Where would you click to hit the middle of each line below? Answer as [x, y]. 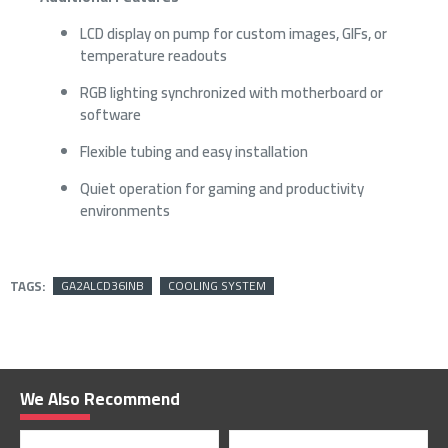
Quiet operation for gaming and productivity [222, 188]
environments [125, 210]
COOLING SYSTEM [217, 286]
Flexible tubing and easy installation [194, 151]
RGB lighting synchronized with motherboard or [231, 92]
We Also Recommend [100, 399]
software [110, 114]
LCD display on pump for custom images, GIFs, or [233, 33]
